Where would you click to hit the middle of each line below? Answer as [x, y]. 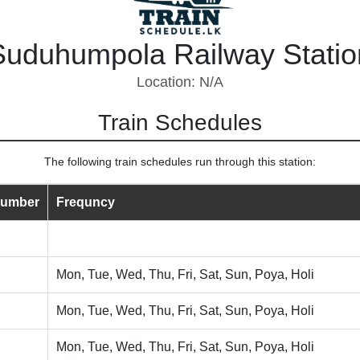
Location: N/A [180, 82]
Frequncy [86, 202]
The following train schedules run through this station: [180, 162]
